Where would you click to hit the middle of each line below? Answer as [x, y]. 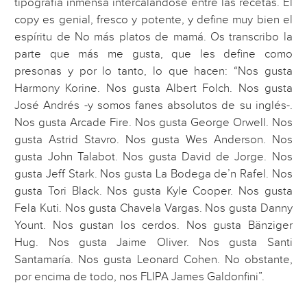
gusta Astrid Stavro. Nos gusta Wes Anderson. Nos [153, 140]
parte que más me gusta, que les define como [153, 54]
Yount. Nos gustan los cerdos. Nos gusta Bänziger [153, 226]
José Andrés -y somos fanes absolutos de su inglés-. [153, 106]
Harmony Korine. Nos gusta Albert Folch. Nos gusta [153, 89]
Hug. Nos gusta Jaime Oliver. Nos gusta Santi [153, 243]
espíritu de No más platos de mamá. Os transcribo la [153, 37]
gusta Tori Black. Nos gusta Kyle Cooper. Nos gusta [153, 192]
